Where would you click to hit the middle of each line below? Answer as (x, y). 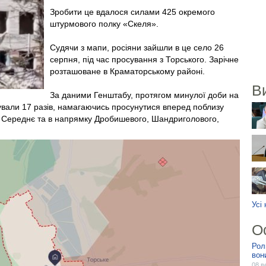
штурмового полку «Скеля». (104, 24)
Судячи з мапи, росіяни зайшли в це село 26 (137, 47)
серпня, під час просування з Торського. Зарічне (144, 59)
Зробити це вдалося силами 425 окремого (132, 12)
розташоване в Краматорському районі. (127, 71)
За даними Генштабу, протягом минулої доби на (144, 95)
